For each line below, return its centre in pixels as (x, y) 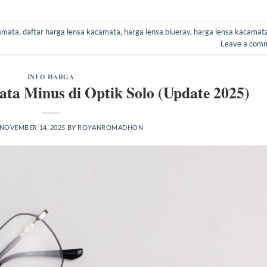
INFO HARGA (51, 76)
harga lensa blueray (157, 31)
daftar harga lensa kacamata (72, 31)
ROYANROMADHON (111, 128)
